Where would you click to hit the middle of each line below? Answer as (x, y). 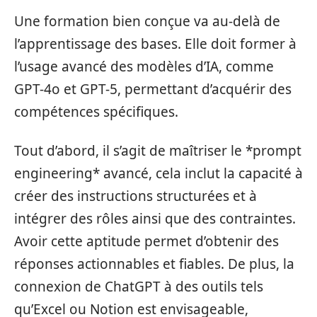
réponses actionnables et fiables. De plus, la (154, 264)
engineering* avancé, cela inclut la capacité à (158, 173)
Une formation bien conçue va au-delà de (147, 21)
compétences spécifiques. (96, 112)
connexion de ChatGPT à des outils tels (139, 286)
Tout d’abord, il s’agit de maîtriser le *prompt (158, 150)
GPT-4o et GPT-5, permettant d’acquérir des (153, 89)
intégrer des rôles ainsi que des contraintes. (155, 218)
